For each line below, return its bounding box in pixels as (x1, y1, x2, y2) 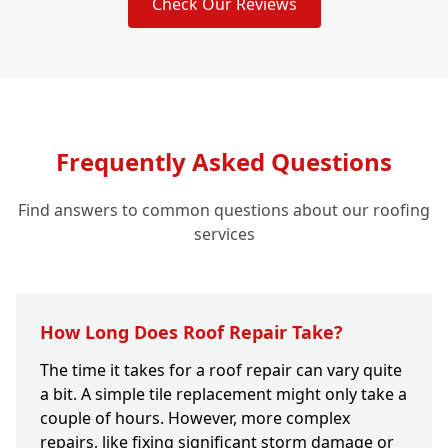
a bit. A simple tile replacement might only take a (40, 383, 407, 406)
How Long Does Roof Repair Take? (40, 320, 343, 345)
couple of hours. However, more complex (40, 407, 350, 430)
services (193, 223, 255, 246)
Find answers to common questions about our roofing (18, 199, 430, 222)
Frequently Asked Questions (56, 145, 392, 179)
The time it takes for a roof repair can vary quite (40, 359, 402, 382)
